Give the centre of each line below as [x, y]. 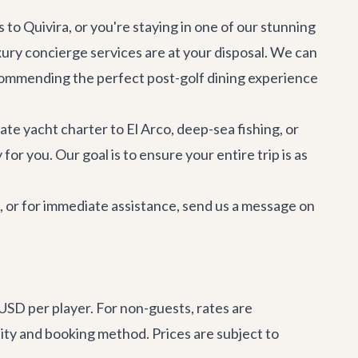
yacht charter [66, 129]
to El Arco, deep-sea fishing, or [203, 129]
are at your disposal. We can [230, 52]
